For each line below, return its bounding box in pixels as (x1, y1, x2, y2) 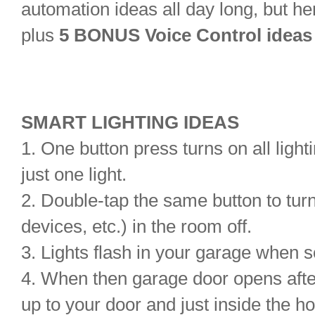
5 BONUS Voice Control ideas (59, 25, 312, 46)
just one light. (21, 164, 127, 185)
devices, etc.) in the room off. (21, 216, 252, 237)
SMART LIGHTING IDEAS (21, 112, 239, 133)
